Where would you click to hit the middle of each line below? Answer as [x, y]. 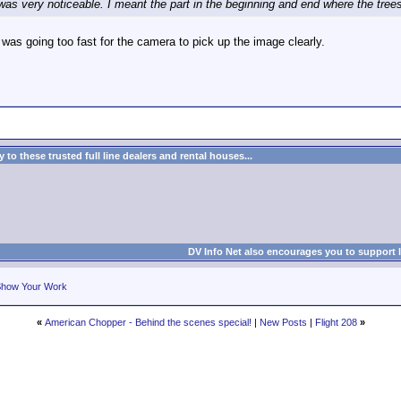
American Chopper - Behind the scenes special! [148, 322]
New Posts [283, 322]
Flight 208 [336, 322]
